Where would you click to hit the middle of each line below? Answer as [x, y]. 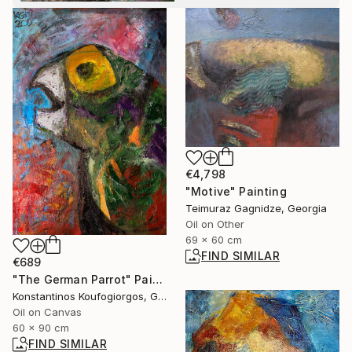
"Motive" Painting [236, 191]
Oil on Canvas [47, 312]
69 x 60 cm [214, 239]
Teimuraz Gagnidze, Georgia [256, 208]
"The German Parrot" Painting [157, 279]
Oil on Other [215, 224]
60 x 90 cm [41, 327]
